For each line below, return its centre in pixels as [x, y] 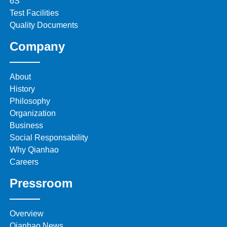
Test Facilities [34, 13]
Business [27, 126]
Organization [33, 113]
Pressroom [41, 183]
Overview [27, 214]
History [23, 89]
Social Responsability [49, 138]
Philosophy [30, 101]
